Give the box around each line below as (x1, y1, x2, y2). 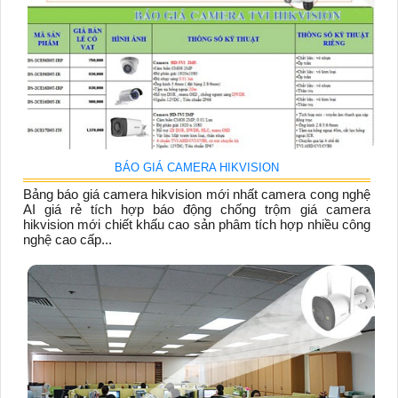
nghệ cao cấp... (23, 231, 112, 247)
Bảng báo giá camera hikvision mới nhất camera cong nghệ (23, 186, 370, 202)
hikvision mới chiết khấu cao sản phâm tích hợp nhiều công (23, 216, 370, 232)
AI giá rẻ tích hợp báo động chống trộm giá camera (23, 201, 370, 217)
